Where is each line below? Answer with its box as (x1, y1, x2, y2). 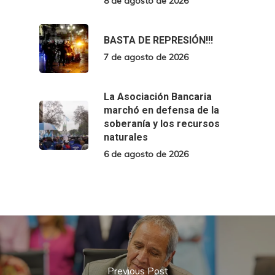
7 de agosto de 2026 (104, 52, 188, 63)
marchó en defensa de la (104, 104, 219, 117)
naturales (104, 131, 148, 144)
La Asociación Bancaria (104, 91, 212, 103)
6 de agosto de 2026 (104, 149, 188, 160)
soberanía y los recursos (104, 118, 220, 130)
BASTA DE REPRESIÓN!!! (104, 34, 213, 47)
